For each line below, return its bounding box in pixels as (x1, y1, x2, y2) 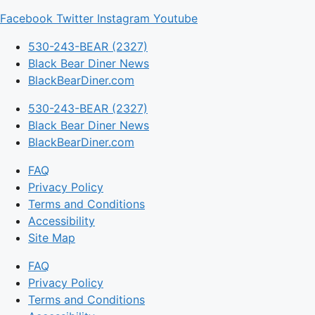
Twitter (56, 11, 94, 26)
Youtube (153, 11, 198, 26)
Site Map (28, 231, 75, 245)
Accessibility (28, 214, 95, 229)
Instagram (97, 11, 150, 26)
